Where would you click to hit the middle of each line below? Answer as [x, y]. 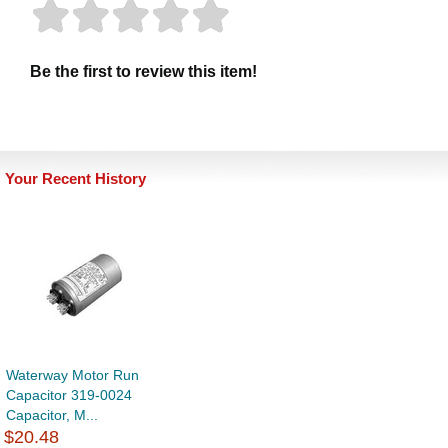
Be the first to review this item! [143, 72]
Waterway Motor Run [72, 375]
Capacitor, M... [52, 415]
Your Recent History [75, 179]
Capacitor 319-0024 [69, 395]
